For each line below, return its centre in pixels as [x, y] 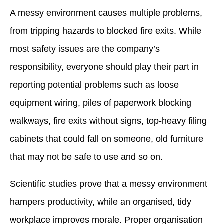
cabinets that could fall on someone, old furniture [107, 139]
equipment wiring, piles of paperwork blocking [101, 103]
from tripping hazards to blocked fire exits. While [106, 31]
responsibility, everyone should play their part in [104, 67]
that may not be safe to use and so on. [86, 157]
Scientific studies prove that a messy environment [109, 184]
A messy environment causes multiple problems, [106, 13]
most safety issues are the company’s [85, 49]
